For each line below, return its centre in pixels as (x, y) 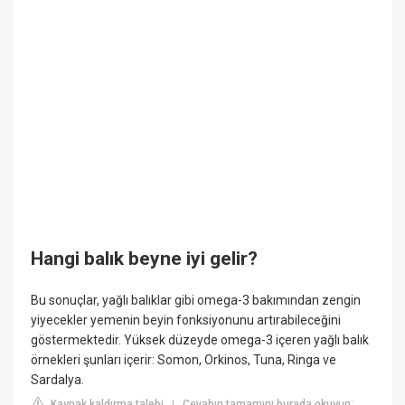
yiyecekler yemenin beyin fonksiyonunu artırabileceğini (186, 320)
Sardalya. (58, 379)
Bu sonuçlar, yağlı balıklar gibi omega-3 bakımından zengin (196, 300)
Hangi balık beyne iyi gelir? (145, 259)
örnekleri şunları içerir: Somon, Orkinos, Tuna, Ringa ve (184, 359)
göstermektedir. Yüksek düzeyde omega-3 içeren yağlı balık (200, 339)
